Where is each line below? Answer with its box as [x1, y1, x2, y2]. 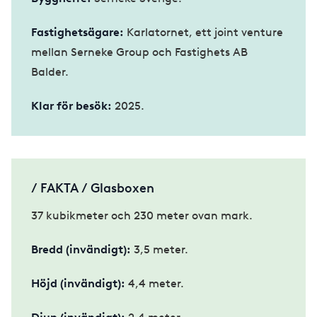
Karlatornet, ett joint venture [124, 25, 283, 39]
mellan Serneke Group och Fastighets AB [31, 45, 248, 59]
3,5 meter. [131, 242, 188, 256]
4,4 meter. [128, 276, 184, 290]
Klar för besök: [31, 98, 112, 113]
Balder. [31, 64, 71, 79]
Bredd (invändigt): [31, 242, 131, 256]
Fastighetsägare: [31, 25, 124, 39]
